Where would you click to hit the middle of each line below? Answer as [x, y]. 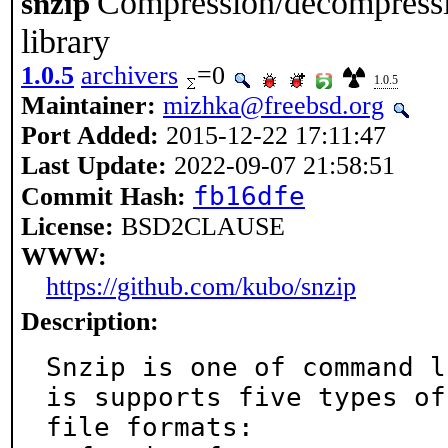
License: [67, 226]
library [65, 41]
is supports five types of [246, 397]
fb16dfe [249, 196]
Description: [90, 321]
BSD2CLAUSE [199, 226]
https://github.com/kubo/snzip [201, 286]
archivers [129, 75]
